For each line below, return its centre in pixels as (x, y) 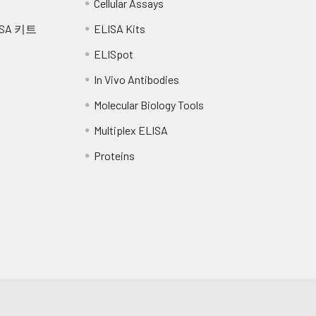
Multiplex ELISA (131, 130)
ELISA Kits (120, 28)
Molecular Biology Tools (149, 104)
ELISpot (114, 54)
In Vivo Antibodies (137, 79)
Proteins (115, 155)
